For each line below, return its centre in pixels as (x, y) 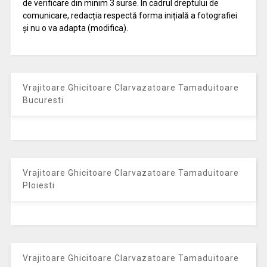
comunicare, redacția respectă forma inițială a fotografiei (130, 15)
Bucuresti (43, 100)
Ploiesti (38, 185)
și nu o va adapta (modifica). (75, 28)
